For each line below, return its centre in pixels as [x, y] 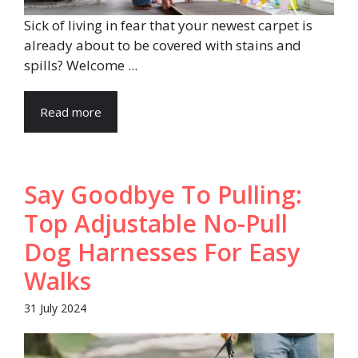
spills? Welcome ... [81, 65]
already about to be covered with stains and [163, 45]
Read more [71, 111]
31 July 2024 [55, 308]
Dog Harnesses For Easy [162, 252]
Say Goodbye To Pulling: [163, 194]
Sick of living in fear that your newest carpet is [168, 25]
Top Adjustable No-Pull [156, 223]
